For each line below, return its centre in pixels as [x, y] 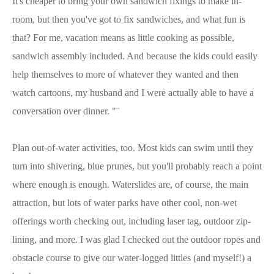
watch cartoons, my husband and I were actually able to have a [133, 92]
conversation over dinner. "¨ [66, 111]
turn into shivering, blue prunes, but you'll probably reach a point [137, 166]
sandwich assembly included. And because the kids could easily [135, 56]
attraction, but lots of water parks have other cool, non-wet [124, 202]
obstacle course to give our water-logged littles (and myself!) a [132, 257]
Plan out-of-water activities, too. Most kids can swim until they [133, 147]
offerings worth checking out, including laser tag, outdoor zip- [131, 221]
